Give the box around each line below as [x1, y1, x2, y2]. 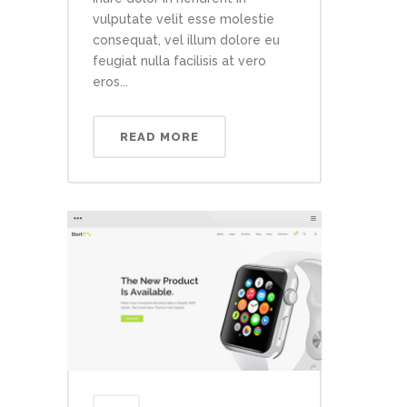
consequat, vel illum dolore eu [93, 32, 280, 47]
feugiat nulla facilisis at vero [93, 53, 266, 68]
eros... [93, 74, 128, 89]
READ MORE [120, 129, 199, 144]
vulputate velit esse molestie [93, 11, 274, 26]
